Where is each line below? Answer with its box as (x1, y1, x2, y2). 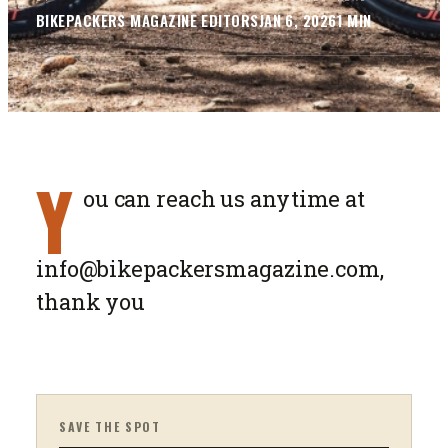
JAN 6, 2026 (258, 9, 337, 31)
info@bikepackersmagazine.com (36, 254, 380, 283)
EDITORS (197, 9, 259, 31)
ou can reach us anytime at (82, 184, 366, 213)
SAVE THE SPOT (59, 418, 161, 435)
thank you (36, 287, 146, 316)
